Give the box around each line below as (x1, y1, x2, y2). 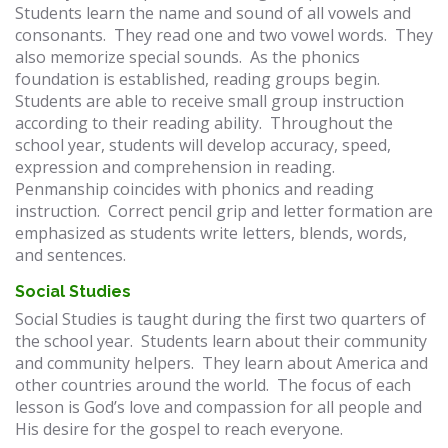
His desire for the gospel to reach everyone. (15, 418, 343, 440)
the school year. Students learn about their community (15, 330, 427, 352)
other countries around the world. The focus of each (15, 374, 411, 396)
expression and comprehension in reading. (15, 156, 339, 178)
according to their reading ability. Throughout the (15, 112, 393, 134)
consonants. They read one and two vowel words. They (15, 24, 433, 46)
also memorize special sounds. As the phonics (15, 46, 360, 68)
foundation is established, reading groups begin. (15, 68, 384, 90)
